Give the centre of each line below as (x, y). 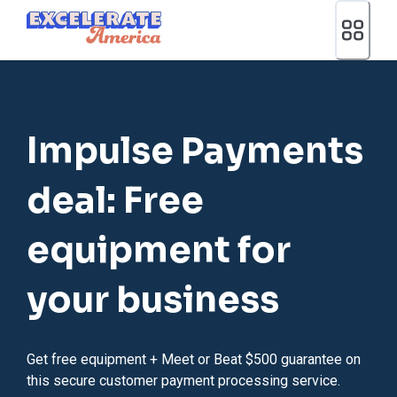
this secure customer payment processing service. (183, 380)
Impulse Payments (195, 151)
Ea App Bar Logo (77, 20)
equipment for (159, 250)
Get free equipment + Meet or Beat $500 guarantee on (194, 359)
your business (153, 300)
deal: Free (115, 200)
